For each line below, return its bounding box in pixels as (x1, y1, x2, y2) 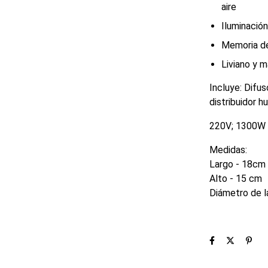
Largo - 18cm (209, 159, 266, 170)
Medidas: (209, 144, 247, 156)
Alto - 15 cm (209, 173, 262, 184)
